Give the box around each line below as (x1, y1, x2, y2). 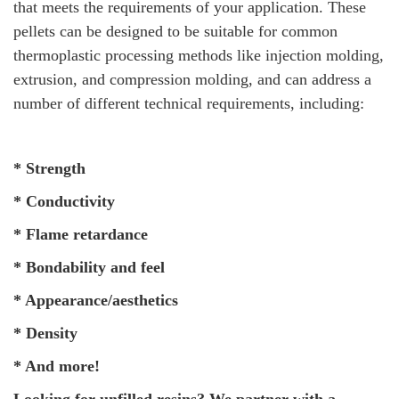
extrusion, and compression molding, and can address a (13, 70, 371, 88)
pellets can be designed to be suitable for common (13, 22, 338, 40)
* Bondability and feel (13, 258, 165, 276)
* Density (13, 324, 77, 342)
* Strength (13, 159, 281, 177)
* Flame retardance (13, 225, 268, 243)
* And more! (13, 357, 100, 375)
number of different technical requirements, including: (13, 94, 364, 112)
